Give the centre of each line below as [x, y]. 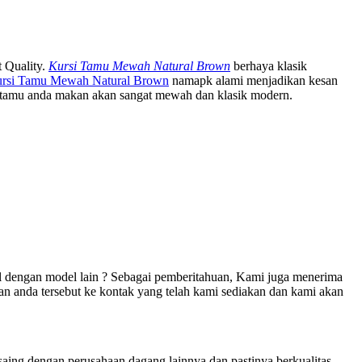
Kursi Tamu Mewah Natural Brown [139, 65]
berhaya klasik [269, 65]
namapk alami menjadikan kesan [253, 80]
